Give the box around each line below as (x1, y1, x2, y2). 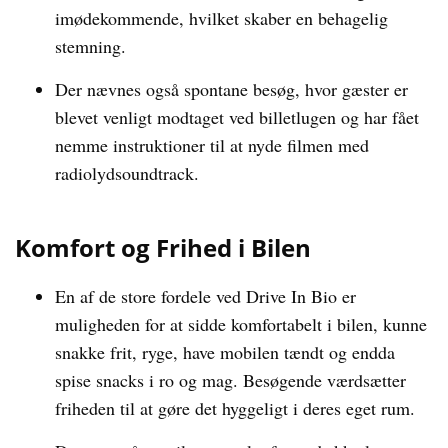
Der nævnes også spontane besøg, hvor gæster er (55, 77, 408, 101)
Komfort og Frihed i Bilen (15, 231, 311, 264)
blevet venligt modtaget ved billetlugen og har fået (55, 105, 419, 129)
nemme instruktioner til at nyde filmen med (55, 133, 369, 157)
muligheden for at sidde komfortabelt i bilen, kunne (55, 312, 427, 336)
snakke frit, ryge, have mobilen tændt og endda (55, 340, 395, 364)
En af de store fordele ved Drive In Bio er (55, 284, 356, 308)
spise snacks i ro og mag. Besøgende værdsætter (55, 368, 406, 392)
